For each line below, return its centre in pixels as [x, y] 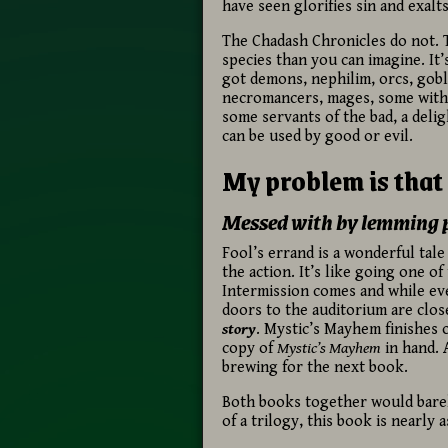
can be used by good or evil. [317, 136]
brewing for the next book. [314, 367]
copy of [249, 348]
